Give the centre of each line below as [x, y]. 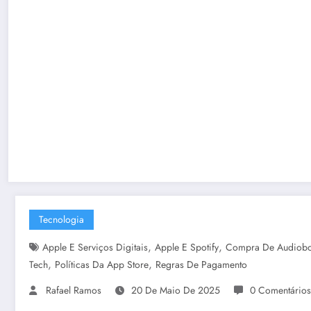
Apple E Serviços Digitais [95, 247]
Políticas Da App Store [102, 264]
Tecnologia [61, 219]
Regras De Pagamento [201, 264]
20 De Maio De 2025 [176, 290]
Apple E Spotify [187, 247]
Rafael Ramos [74, 290]
